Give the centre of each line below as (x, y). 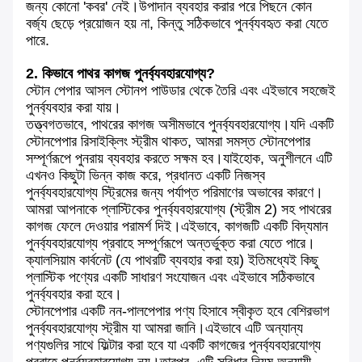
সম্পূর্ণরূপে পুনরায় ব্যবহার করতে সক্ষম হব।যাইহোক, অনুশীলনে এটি (179, 159)
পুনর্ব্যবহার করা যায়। (74, 108)
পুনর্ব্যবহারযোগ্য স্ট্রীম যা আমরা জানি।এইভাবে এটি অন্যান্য (164, 328)
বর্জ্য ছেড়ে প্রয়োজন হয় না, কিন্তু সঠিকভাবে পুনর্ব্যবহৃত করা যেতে (177, 24)
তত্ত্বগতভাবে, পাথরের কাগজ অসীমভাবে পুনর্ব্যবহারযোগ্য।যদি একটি (180, 125)
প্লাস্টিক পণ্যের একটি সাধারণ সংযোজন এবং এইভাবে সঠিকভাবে (170, 278)
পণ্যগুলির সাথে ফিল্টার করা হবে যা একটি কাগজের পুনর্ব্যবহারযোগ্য (173, 345)
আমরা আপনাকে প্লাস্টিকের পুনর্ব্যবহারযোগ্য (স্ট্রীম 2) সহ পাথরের (179, 210)
